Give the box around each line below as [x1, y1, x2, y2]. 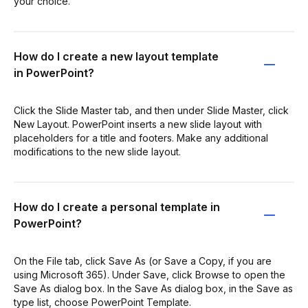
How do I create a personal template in [14, 199, 220, 214]
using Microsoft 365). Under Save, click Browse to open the [14, 268, 285, 280]
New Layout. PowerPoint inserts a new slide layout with [14, 118, 262, 130]
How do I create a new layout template [14, 49, 219, 63]
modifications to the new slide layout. [14, 145, 181, 157]
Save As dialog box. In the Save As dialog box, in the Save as [14, 282, 293, 294]
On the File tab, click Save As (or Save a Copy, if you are [14, 254, 272, 267]
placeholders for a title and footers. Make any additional [14, 131, 268, 144]
